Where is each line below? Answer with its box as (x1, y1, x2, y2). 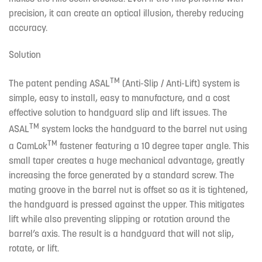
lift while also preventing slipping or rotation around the (9, 212, 230, 225)
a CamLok (9, 139, 47, 151)
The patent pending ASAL (9, 77, 110, 89)
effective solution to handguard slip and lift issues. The (9, 106, 227, 119)
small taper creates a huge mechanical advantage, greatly (9, 154, 244, 166)
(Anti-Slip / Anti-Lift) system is (120, 77, 240, 89)
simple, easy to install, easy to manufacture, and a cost (9, 92, 230, 104)
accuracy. (9, 22, 47, 34)
